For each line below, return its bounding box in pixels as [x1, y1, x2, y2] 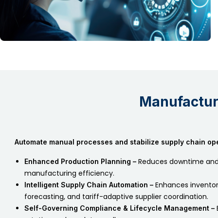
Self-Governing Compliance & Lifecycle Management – [24, 204, 215, 213]
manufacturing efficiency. [24, 168, 114, 179]
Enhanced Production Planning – [24, 157, 136, 166]
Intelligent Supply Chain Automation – [24, 181, 153, 189]
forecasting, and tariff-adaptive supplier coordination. [24, 192, 208, 202]
